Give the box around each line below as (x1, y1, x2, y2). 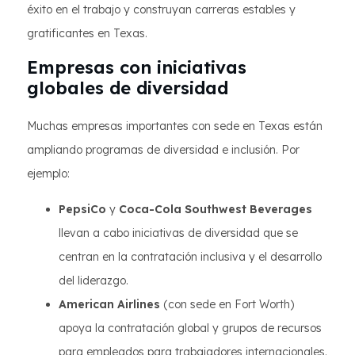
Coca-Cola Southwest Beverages (119, 202, 312, 216)
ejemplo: (27, 166, 70, 181)
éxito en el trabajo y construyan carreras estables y (27, 2, 296, 17)
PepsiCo (59, 202, 106, 216)
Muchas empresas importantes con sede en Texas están (27, 119, 323, 133)
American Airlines (59, 297, 160, 311)
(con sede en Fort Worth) (160, 297, 294, 311)
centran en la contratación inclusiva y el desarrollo (59, 250, 322, 264)
